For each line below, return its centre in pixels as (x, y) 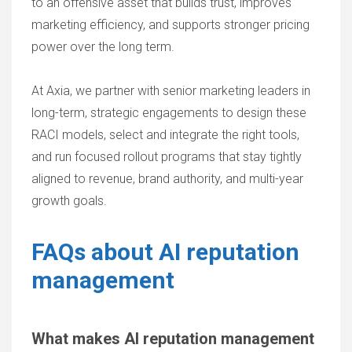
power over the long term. (103, 47)
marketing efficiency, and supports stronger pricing (170, 25)
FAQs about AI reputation (165, 252)
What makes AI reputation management (173, 339)
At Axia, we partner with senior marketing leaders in (171, 91)
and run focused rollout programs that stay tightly (167, 157)
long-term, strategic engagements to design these (169, 113)
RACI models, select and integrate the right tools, (165, 135)
